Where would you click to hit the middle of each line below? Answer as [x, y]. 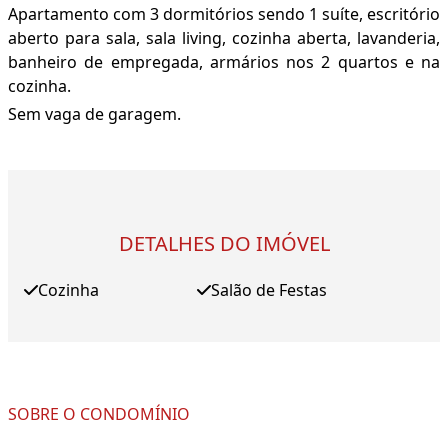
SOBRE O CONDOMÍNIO [99, 414]
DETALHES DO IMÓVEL [224, 244]
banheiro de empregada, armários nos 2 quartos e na [224, 62]
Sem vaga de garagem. [94, 114]
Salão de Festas [268, 290]
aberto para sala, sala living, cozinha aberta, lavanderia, [224, 38]
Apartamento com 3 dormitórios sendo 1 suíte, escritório [224, 14]
